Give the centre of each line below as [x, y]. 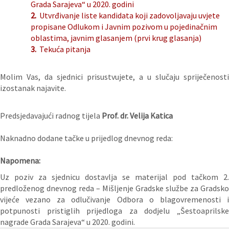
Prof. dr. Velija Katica [137, 116]
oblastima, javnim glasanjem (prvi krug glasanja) [116, 38]
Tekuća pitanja [65, 49]
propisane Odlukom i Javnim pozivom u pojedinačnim [124, 27]
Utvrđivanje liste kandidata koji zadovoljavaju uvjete [130, 16]
